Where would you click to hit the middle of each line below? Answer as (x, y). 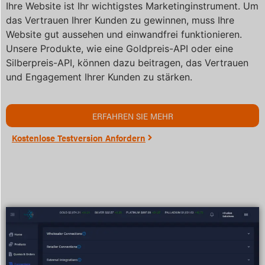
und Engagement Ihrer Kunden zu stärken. (99, 77)
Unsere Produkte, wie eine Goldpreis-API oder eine (119, 48)
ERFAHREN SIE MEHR (132, 115)
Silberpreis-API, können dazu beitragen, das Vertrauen (127, 62)
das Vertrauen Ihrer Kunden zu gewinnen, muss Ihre (120, 20)
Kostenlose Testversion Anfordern (79, 137)
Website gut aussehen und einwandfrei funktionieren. (124, 34)
